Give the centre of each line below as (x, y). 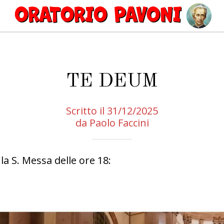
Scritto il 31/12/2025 (112, 111)
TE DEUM (112, 81)
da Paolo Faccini (112, 123)
